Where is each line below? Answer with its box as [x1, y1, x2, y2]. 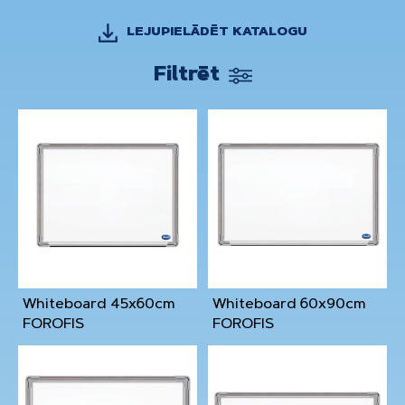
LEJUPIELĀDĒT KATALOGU [126, 26, 307, 40]
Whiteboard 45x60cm [23, 297, 175, 313]
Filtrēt [153, 66, 220, 87]
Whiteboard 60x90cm [212, 297, 366, 313]
